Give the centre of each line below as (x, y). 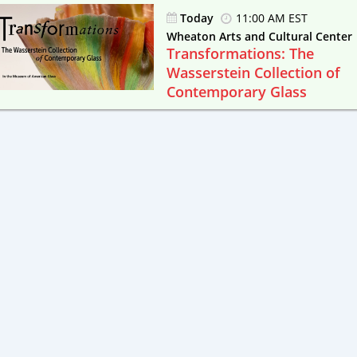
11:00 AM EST (272, 18)
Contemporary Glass (237, 91)
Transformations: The (240, 53)
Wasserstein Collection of (253, 72)
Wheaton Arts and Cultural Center (259, 36)
